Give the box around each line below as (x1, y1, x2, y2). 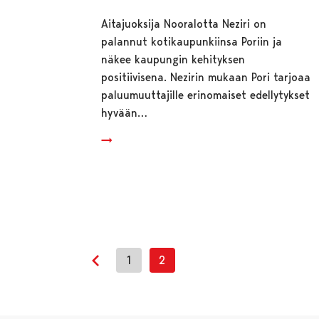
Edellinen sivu (95, 262, 163, 276)
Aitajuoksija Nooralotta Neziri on (101, 16, 267, 31)
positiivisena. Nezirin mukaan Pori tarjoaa (101, 70, 311, 84)
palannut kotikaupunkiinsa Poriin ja (101, 34, 283, 48)
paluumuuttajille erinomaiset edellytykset (101, 88, 310, 102)
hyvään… (101, 105, 148, 120)
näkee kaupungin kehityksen (101, 52, 246, 66)
